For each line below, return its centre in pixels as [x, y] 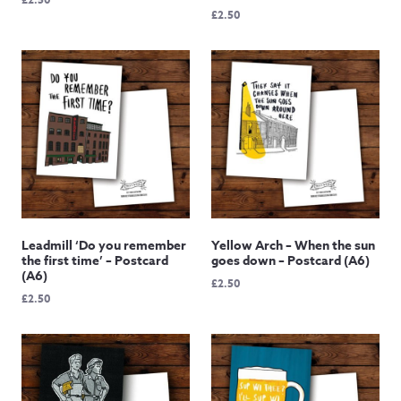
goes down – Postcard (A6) [290, 261]
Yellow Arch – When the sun [293, 246]
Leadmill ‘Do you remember [104, 246]
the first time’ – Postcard [95, 261]
